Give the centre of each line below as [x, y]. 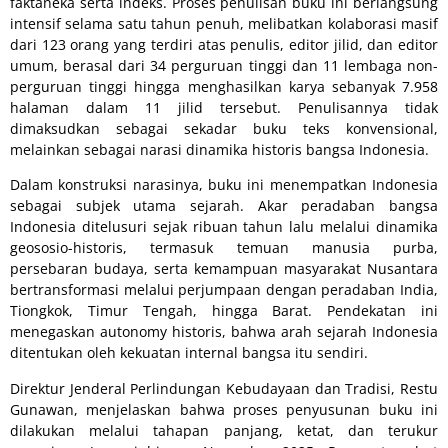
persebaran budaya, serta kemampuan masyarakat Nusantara [224, 269]
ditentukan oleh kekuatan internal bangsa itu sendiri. [189, 353]
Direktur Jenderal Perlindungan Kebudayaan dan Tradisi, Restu [224, 388]
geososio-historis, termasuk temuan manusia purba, [224, 248]
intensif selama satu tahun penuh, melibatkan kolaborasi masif [224, 23]
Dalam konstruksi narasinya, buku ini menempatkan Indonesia [224, 185]
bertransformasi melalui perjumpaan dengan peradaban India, [224, 290]
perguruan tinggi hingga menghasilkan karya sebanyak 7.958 [224, 86]
